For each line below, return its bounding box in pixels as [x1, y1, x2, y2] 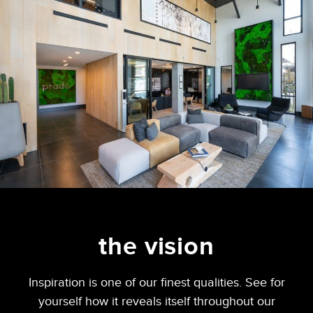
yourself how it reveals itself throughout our [38, 294, 275, 309]
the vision [99, 231, 214, 262]
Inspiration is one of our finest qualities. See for [28, 275, 285, 290]
